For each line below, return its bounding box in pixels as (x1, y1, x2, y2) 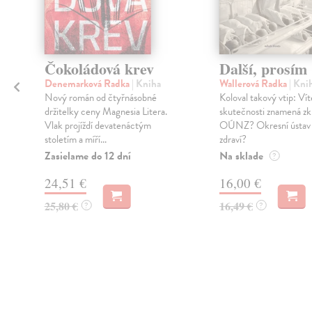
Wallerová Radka (219, 76, 289, 92)
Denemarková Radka (44, 76, 132, 92)
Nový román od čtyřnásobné (44, 90, 157, 106)
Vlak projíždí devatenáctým (44, 118, 151, 134)
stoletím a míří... (44, 132, 107, 148)
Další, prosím (219, 57, 307, 81)
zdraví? (219, 132, 247, 148)
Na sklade (219, 148, 263, 165)
